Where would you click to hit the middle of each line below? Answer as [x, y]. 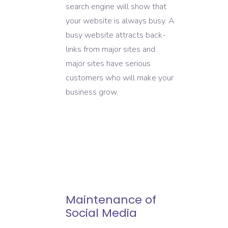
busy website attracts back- [116, 35]
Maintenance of [111, 199]
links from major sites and [110, 50]
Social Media [101, 213]
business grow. [92, 92]
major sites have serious [108, 64]
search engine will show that [116, 7]
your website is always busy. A [120, 21]
